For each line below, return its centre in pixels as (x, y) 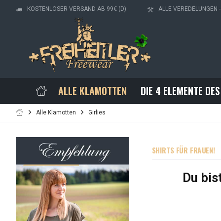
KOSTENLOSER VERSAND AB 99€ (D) (77, 9)
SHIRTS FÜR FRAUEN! (184, 150)
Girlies (97, 112)
